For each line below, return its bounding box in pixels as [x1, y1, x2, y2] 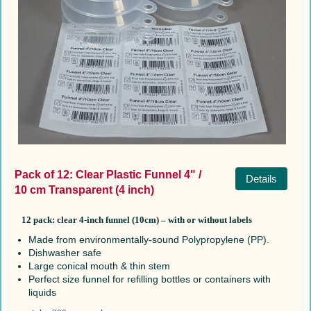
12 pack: [21, 214, 55, 225]
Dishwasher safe [28, 246, 101, 258]
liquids [28, 286, 56, 298]
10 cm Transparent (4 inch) [14, 183, 154, 196]
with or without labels [167, 214, 254, 225]
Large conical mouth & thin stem [28, 260, 170, 271]
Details [245, 172, 277, 185]
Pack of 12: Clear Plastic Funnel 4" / [14, 168, 201, 180]
